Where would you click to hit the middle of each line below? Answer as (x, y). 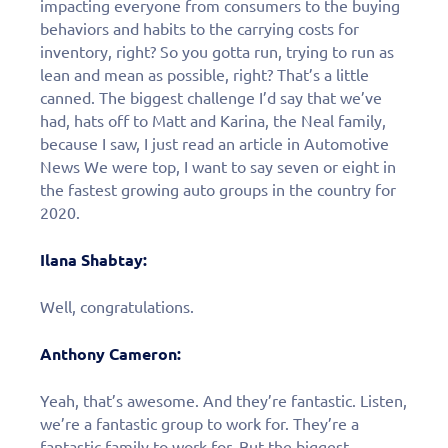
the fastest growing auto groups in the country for (218, 189)
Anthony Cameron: (110, 353)
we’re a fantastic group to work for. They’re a (199, 423)
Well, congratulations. (117, 306)
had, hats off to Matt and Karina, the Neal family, (213, 120)
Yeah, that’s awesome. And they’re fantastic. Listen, (223, 400)
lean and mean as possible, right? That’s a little (204, 74)
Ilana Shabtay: (93, 259)
